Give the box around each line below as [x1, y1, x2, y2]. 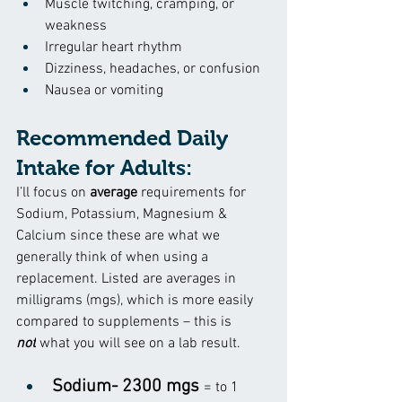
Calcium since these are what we [16, 226, 223, 245]
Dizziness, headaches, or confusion [45, 59, 260, 78]
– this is [183, 312, 235, 331]
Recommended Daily [16, 125, 233, 150]
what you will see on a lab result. [36, 334, 240, 353]
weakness [45, 16, 107, 35]
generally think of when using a [16, 248, 212, 267]
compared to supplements [16, 312, 183, 331]
